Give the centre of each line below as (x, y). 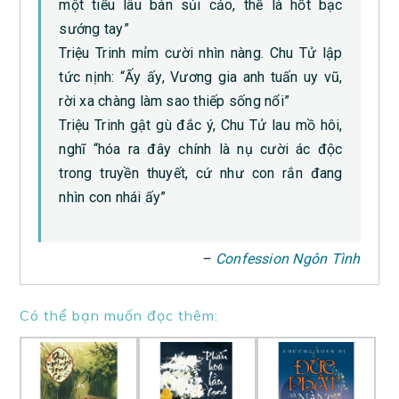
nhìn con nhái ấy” (113, 198)
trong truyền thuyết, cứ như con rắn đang (201, 174)
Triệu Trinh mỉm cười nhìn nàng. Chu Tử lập (201, 53)
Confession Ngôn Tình (288, 259)
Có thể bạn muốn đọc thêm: (119, 316)
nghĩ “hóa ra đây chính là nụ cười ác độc (201, 150)
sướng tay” (94, 29)
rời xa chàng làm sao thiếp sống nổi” (175, 102)
